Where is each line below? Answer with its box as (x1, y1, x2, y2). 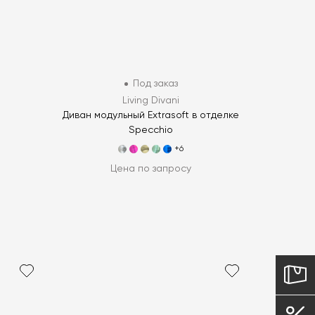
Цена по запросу (110, 164, 192, 174)
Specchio (129, 125, 174, 136)
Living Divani (122, 96, 180, 106)
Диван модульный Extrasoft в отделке (63, 110, 240, 121)
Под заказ (132, 79, 178, 89)
